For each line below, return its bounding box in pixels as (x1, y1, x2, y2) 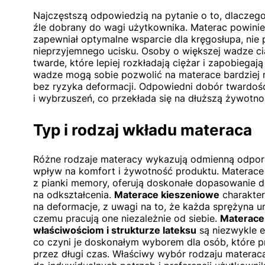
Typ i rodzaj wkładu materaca (33, 121, 252, 139)
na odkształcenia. (33, 189, 114, 201)
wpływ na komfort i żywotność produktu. (33, 165, 222, 177)
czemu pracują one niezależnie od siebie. (33, 212, 220, 224)
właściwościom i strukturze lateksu (33, 224, 196, 236)
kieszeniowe (159, 189, 219, 201)
